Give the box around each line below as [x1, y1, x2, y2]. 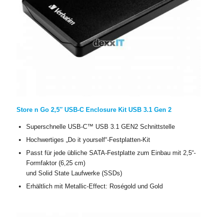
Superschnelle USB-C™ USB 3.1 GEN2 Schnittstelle [26, 123, 175, 131]
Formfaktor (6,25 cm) [26, 159, 85, 167]
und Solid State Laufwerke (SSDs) [26, 170, 122, 177]
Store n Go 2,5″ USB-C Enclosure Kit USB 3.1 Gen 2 [16, 106, 171, 113]
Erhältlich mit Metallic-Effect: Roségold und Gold [26, 183, 163, 190]
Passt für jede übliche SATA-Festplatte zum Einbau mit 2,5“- [26, 149, 196, 157]
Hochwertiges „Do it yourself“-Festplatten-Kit [26, 136, 150, 144]
